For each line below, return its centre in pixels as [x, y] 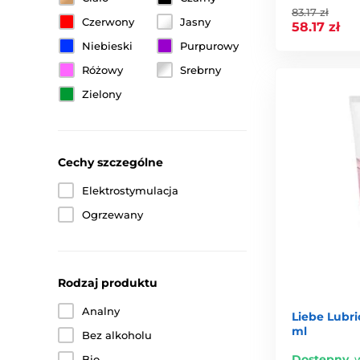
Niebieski [107, 46]
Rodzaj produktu [108, 283]
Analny [101, 311]
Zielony [102, 94]
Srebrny [201, 70]
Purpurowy [210, 46]
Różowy [102, 70]
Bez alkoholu [117, 335]
